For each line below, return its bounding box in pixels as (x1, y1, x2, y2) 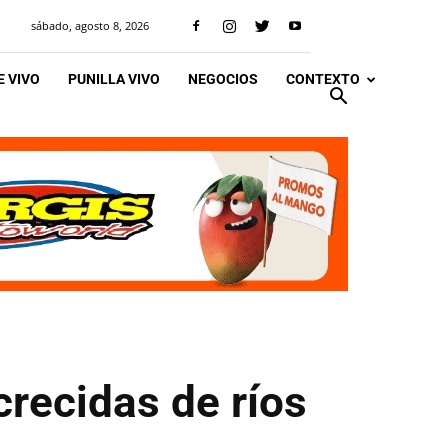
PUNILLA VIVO (68, 71, 160, 87)
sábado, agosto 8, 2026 (31, 18, 149, 33)
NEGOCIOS (188, 71, 258, 87)
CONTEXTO (286, 71, 360, 87)
